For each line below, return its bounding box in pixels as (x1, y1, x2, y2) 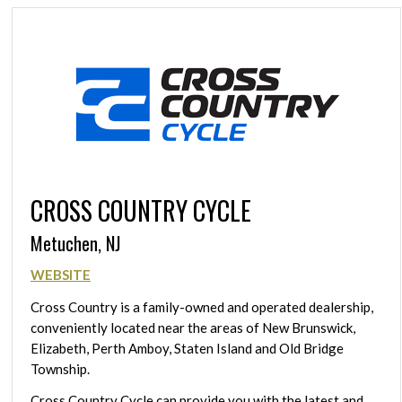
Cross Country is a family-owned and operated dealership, (31, 298, 373, 315)
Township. (31, 360, 90, 377)
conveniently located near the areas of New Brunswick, (31, 319, 355, 336)
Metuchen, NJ (31, 230, 120, 258)
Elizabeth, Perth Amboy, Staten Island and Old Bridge (31, 339, 344, 356)
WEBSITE (31, 266, 91, 283)
